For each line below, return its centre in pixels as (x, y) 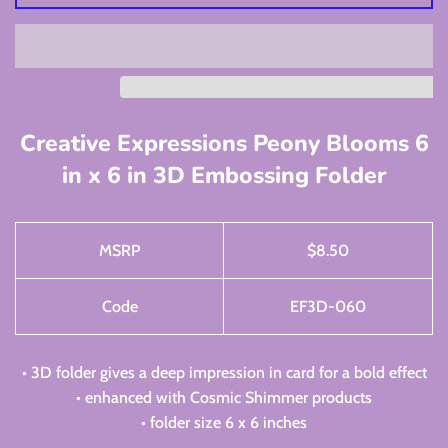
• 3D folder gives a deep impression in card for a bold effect (224, 373)
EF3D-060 (328, 307)
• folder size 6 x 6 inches (224, 423)
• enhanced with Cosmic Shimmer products (224, 398)
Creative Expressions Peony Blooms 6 (224, 144)
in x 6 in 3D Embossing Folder (224, 176)
